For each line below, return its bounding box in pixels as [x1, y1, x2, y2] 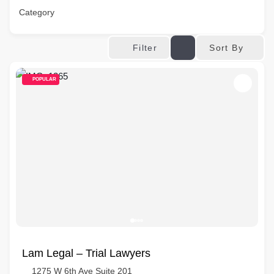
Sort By [209, 42, 243, 53]
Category [19, 7, 54, 17]
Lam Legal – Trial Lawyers [22, 247, 150, 259]
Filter [132, 43, 158, 53]
